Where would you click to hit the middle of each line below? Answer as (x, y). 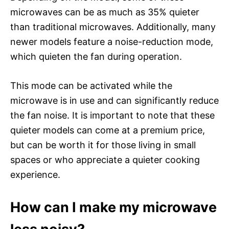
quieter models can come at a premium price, (108, 130)
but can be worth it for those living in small (103, 145)
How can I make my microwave (113, 207)
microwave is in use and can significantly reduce (114, 100)
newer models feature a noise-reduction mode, (112, 41)
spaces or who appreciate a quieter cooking (105, 159)
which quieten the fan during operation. (96, 56)
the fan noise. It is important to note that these (112, 115)
